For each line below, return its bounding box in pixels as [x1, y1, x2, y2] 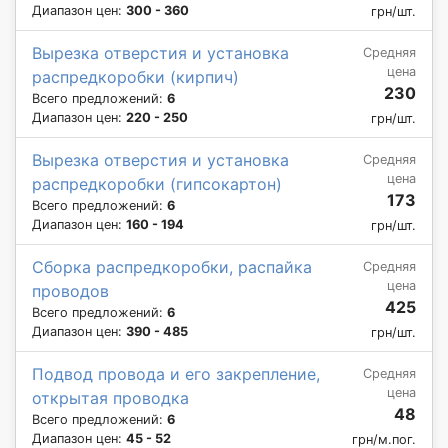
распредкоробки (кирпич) [32, 66, 239, 87]
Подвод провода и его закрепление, [32, 363, 320, 384]
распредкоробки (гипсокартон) [32, 173, 282, 194]
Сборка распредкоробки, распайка [32, 256, 312, 277]
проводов [32, 280, 109, 301]
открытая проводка [32, 387, 189, 408]
